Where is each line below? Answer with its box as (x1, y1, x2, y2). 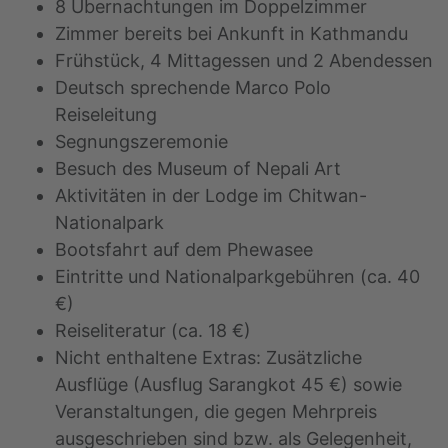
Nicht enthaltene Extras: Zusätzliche (55, 347, 362, 369)
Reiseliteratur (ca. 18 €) (55, 320, 251, 342)
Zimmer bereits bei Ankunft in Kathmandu (55, 23, 408, 45)
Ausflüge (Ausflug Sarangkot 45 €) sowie (55, 374, 402, 396)
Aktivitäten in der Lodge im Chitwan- (55, 185, 367, 207)
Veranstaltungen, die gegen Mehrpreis (55, 401, 377, 423)
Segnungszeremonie (55, 131, 228, 153)
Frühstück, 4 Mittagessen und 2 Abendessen (55, 50, 433, 72)
